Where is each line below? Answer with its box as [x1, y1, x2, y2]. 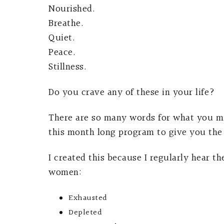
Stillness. [48, 59, 86, 74]
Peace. [48, 45, 75, 60]
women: [48, 165, 81, 180]
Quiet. [48, 30, 75, 45]
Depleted [68, 206, 102, 219]
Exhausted [68, 192, 107, 204]
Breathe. [48, 16, 83, 31]
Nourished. [48, 1, 95, 16]
